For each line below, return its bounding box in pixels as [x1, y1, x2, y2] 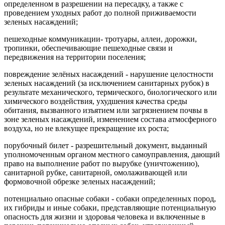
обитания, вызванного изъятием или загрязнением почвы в [4, 105, 208, 115]
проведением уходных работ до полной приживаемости [4, 8, 196, 17]
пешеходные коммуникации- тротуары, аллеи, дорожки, [4, 34, 197, 43]
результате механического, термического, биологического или [4, 87, 217, 96]
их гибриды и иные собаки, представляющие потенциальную [4, 203, 216, 212]
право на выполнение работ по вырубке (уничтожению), [4, 159, 199, 168]
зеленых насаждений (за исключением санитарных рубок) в [4, 78, 209, 87]
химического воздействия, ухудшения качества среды [4, 96, 187, 105]
